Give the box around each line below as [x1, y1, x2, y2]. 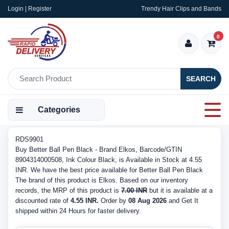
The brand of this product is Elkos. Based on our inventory [15, 176, 188, 184]
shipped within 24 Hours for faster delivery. [15, 207, 141, 215]
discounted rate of [15, 197, 71, 204]
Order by [99, 197, 128, 204]
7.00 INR [121, 187, 147, 194]
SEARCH [186, 74, 216, 83]
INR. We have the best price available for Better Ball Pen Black [15, 166, 203, 174]
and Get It [167, 197, 198, 204]
